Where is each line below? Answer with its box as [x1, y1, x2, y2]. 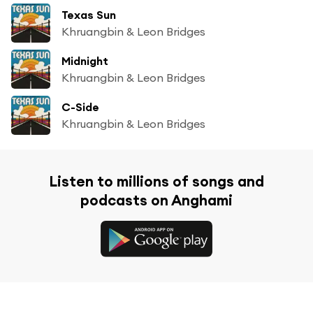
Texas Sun [61, 7, 116, 22]
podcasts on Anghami [80, 190, 233, 210]
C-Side [61, 99, 99, 114]
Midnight [61, 53, 108, 68]
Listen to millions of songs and [49, 171, 264, 191]
